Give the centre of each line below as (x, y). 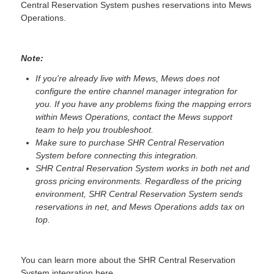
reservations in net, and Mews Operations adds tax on (140, 206)
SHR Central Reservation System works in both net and (143, 168)
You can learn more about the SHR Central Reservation (128, 260)
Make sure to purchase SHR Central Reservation (130, 142)
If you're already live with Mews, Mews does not (128, 78)
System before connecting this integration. (117, 155)
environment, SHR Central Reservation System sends (139, 194)
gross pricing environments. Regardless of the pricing (139, 181)
